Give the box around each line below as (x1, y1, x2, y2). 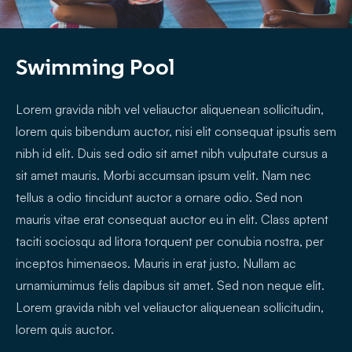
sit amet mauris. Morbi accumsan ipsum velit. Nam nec (16, 167, 311, 184)
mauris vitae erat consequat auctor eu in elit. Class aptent (16, 211, 328, 228)
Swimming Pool (16, 53, 174, 81)
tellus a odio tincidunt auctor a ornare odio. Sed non (16, 189, 302, 206)
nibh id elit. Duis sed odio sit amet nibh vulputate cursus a (16, 145, 328, 162)
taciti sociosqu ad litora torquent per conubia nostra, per (16, 233, 324, 250)
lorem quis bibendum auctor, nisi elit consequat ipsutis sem (16, 123, 336, 140)
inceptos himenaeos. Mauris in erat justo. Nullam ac (16, 255, 296, 272)
